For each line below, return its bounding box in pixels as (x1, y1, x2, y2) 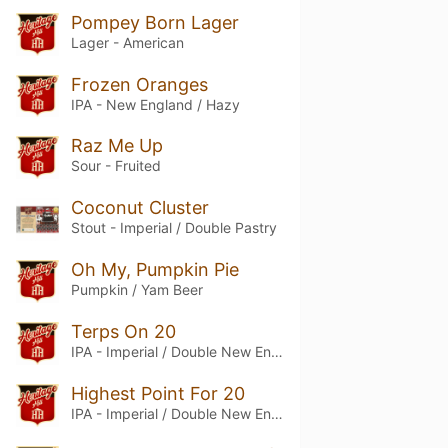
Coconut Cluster (70, 197, 209, 219)
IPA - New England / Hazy (70, 95, 240, 113)
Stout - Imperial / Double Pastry (70, 219, 277, 237)
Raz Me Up (70, 135, 163, 157)
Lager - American (70, 33, 184, 51)
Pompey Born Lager (70, 11, 239, 33)
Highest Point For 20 (70, 382, 245, 404)
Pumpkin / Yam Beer (70, 281, 203, 299)
